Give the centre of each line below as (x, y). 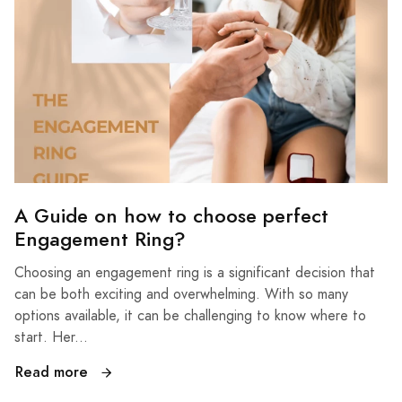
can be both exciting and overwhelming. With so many (181, 295)
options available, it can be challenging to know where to (190, 316)
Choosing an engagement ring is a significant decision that (195, 273)
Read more (54, 372)
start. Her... (51, 338)
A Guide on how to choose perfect (171, 216)
